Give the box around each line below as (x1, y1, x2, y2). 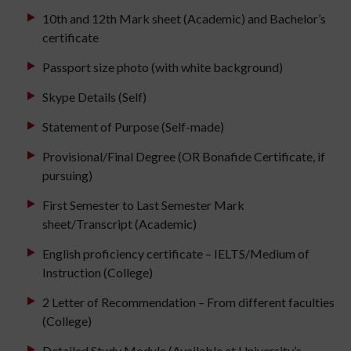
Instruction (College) (42, 265, 153, 280)
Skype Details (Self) (42, 89, 147, 105)
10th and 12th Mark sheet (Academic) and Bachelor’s (42, 11, 326, 27)
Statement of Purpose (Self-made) (42, 119, 224, 135)
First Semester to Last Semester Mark (42, 197, 244, 213)
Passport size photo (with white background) (42, 60, 283, 75)
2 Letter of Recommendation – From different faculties (42, 295, 335, 310)
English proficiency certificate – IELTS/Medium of (42, 246, 309, 262)
